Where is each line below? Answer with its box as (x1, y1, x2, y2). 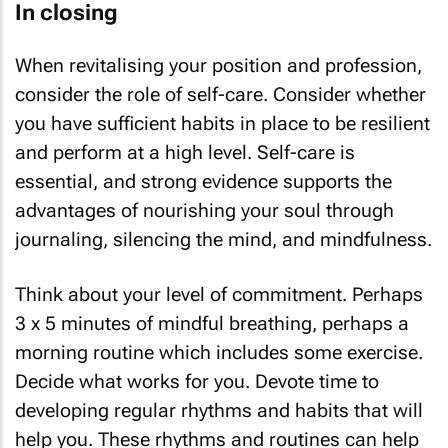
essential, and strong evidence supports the (15, 170, 392, 193)
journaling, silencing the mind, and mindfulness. (15, 228, 432, 251)
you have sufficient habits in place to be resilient (15, 112, 430, 135)
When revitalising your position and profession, (15, 54, 422, 77)
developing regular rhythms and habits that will (15, 398, 423, 422)
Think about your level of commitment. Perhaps (15, 282, 423, 306)
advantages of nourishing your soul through (15, 199, 394, 222)
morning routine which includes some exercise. (15, 340, 423, 364)
